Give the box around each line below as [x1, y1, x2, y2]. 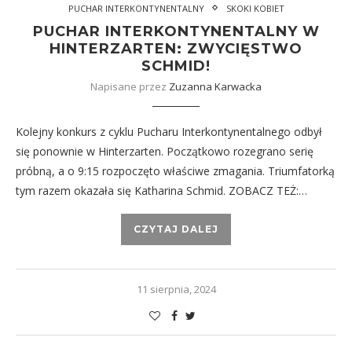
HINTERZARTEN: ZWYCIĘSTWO [49, 39, 302, 57]
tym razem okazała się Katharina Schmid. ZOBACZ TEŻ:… [16, 182, 307, 198]
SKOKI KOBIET [225, 2, 284, 14]
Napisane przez [90, 79, 169, 93]
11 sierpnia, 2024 [136, 281, 216, 296]
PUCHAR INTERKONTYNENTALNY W [32, 22, 320, 40]
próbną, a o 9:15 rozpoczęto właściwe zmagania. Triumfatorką [16, 163, 335, 178]
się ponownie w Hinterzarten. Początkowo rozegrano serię [16, 143, 313, 159]
